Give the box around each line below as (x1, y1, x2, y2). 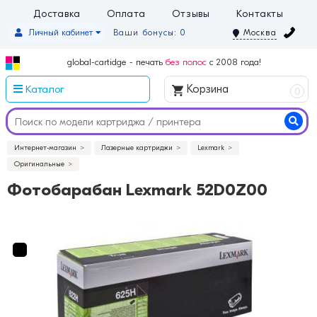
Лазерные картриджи (101, 144, 173, 153)
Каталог (23, 83, 64, 96)
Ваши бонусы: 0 (113, 28, 187, 38)
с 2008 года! (207, 57, 261, 68)
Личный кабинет (29, 27, 93, 38)
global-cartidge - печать (67, 57, 166, 68)
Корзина (183, 83, 229, 96)
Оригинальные (14, 160, 64, 169)
